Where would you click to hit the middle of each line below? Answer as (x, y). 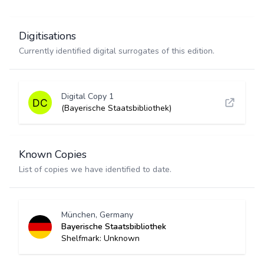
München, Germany (97, 215)
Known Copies (53, 154)
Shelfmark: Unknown (100, 238)
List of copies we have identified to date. (95, 169)
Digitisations (47, 36)
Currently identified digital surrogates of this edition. (117, 51)
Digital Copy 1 (88, 96)
